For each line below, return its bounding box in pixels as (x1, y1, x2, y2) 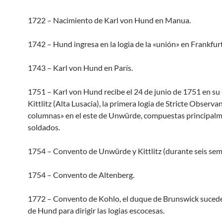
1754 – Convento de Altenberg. (28, 170, 134, 179)
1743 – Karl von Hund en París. (28, 63, 133, 72)
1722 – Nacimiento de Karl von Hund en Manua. (28, 15, 191, 25)
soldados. (28, 122, 60, 132)
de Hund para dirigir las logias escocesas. (28, 206, 165, 215)
